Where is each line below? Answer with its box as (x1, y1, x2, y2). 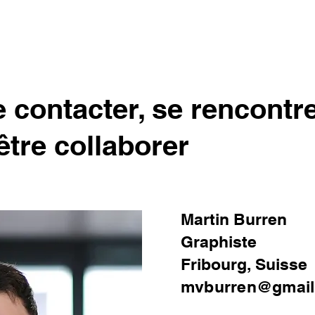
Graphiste (181, 232, 257, 251)
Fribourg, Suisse (181, 255, 307, 274)
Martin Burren (181, 210, 287, 229)
